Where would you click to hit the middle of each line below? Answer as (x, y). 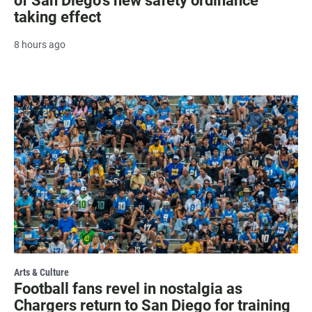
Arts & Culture (41, 273)
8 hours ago (40, 44)
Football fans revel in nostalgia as (128, 289)
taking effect (57, 17)
